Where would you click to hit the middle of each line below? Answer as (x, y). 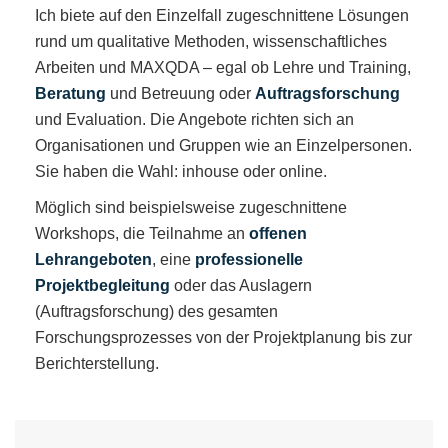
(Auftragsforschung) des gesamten (156, 311)
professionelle (249, 259)
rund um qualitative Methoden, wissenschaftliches (211, 41)
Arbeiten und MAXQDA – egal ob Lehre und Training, (223, 67)
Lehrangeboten (93, 259)
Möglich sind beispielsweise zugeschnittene (191, 207)
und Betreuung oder (180, 93)
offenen (278, 233)
